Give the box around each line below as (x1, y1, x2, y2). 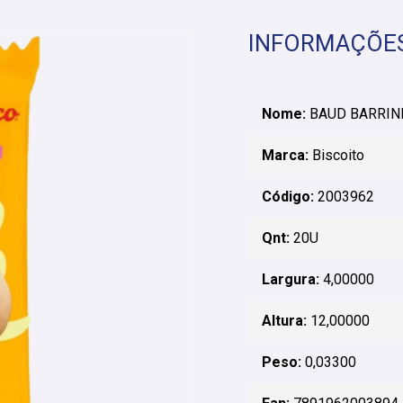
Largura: (261, 271, 319, 288)
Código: (261, 188, 314, 205)
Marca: (261, 147, 309, 164)
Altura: (261, 312, 307, 329)
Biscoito (308, 147, 364, 164)
